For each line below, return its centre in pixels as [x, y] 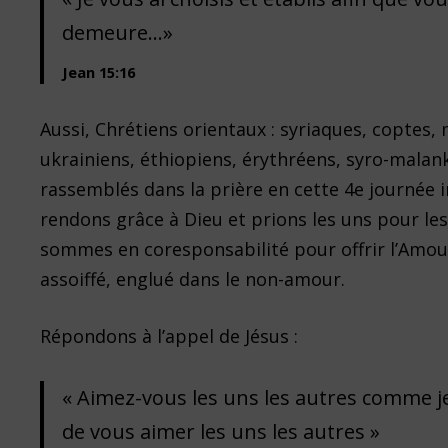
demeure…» [118, 33]
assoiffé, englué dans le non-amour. [193, 279]
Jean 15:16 [99, 72]
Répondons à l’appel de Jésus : [169, 336]
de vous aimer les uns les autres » [221, 432]
